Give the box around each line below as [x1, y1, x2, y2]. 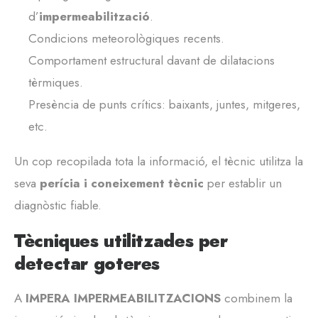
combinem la [221, 290, 292, 307]
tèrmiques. [28, 74, 83, 92]
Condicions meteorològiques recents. [28, 30, 224, 48]
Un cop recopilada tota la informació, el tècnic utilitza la [14, 153, 303, 170]
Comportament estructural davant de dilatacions [28, 52, 275, 70]
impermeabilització [39, 8, 150, 26]
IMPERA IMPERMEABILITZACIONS [26, 290, 221, 307]
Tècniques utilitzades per [14, 228, 228, 254]
